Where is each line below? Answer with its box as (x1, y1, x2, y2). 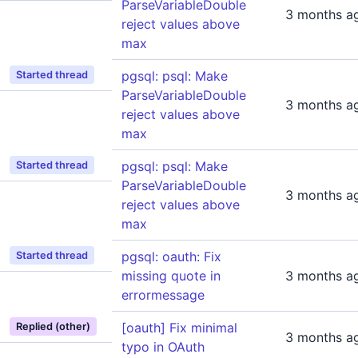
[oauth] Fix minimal (121, 320, 237, 336)
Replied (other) (16, 320, 90, 332)
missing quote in (121, 268, 221, 284)
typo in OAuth (121, 339, 205, 355)
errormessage (121, 287, 205, 303)
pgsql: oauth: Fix (121, 249, 221, 265)
